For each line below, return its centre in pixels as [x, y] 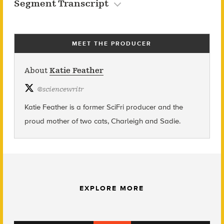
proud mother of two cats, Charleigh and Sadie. [102, 121]
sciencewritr [63, 89]
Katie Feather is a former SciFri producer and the [103, 107]
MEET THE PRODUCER [112, 44]
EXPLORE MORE [112, 188]
